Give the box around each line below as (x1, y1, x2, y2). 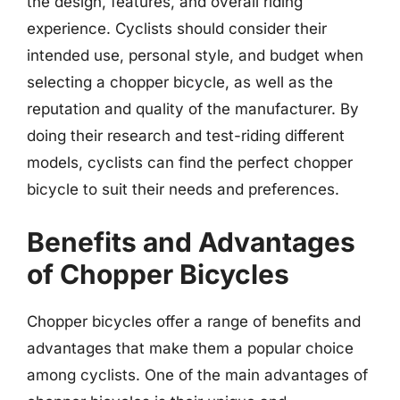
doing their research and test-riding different (27, 127, 345, 145)
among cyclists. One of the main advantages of (27, 365, 368, 384)
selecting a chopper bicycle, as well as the (27, 73, 333, 91)
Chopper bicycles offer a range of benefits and (27, 312, 361, 330)
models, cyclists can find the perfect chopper (27, 154, 353, 171)
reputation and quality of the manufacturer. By (27, 100, 359, 118)
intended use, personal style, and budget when (27, 46, 363, 64)
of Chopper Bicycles (27, 257, 289, 290)
